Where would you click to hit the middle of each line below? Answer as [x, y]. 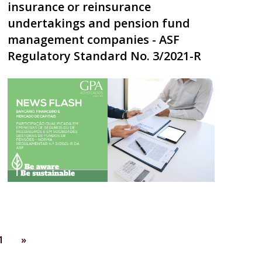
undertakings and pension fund [99, 23]
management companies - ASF [94, 40]
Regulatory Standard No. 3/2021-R [105, 56]
